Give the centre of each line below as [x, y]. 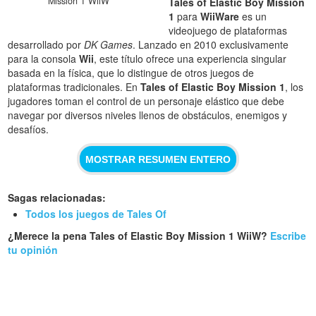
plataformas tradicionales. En [74, 87]
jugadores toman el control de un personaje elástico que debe [146, 101]
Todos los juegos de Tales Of [96, 214]
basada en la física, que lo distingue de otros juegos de [131, 73]
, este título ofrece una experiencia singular [190, 59]
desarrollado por [46, 45]
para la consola [44, 59]
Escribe [288, 236]
